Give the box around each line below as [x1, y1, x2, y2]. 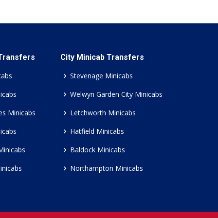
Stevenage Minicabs [70, 71, 133, 80]
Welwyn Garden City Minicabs [70, 90, 163, 99]
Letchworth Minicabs [70, 108, 136, 117]
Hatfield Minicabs [70, 127, 124, 136]
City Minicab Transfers [60, 53, 144, 62]
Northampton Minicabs [70, 163, 143, 173]
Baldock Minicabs [70, 145, 125, 154]
